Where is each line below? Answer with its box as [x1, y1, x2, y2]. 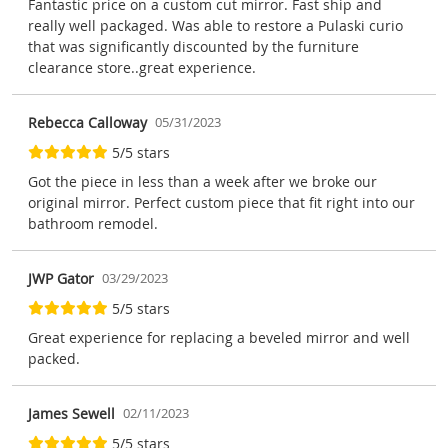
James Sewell [28, 403, 115, 423]
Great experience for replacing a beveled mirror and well [28, 327, 410, 347]
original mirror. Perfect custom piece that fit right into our [28, 192, 415, 212]
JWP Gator [28, 268, 94, 288]
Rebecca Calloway [28, 112, 147, 132]
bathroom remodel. [28, 213, 158, 233]
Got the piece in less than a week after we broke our [28, 171, 377, 191]
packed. [28, 348, 80, 368]
